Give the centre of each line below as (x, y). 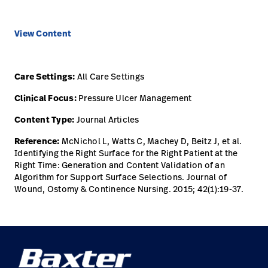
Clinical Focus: (45, 98)
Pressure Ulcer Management (134, 98)
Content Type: (45, 120)
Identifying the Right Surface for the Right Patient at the (126, 153)
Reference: (38, 141)
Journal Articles (108, 120)
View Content (43, 34)
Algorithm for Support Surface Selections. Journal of (121, 177)
